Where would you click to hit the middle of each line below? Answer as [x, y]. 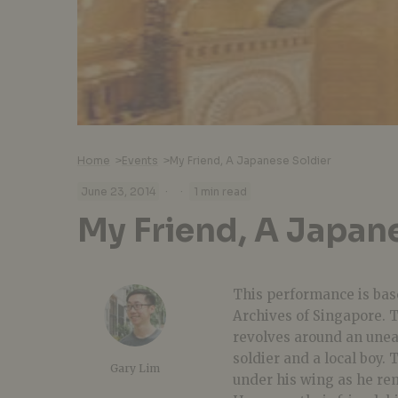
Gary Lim [135, 368]
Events [140, 160]
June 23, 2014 [119, 192]
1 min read [220, 192]
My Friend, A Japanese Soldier [251, 160]
